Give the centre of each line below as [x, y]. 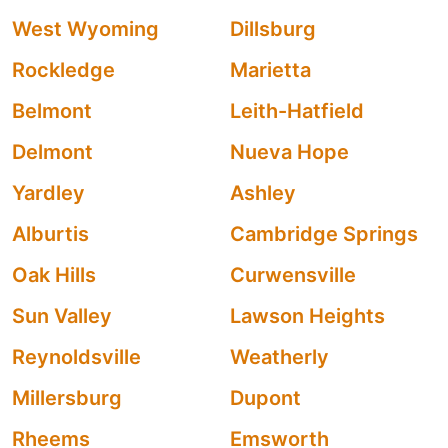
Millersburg [67, 398]
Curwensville [293, 275]
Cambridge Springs [324, 234]
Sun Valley [62, 316]
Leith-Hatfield [297, 111]
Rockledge [63, 70]
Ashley [263, 193]
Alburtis [50, 234]
